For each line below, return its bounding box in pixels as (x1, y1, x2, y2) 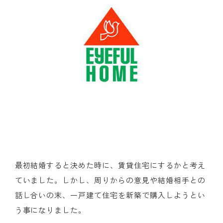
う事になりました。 (14, 205, 87, 215)
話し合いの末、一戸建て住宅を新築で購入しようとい (14, 190, 206, 200)
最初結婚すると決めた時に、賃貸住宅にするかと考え (14, 160, 206, 170)
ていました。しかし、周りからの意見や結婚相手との (14, 175, 206, 185)
